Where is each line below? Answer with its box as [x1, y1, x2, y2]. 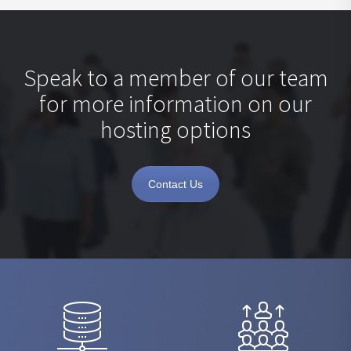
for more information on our [39, 88, 312, 118]
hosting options [100, 114, 251, 144]
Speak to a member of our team [23, 62, 328, 92]
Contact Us [148, 177, 203, 190]
